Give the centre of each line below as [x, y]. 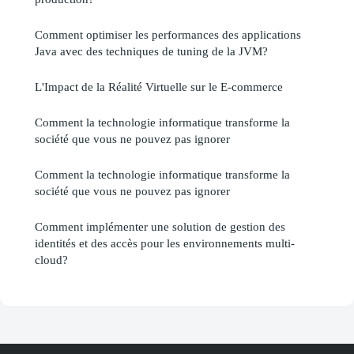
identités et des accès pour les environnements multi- [165, 243]
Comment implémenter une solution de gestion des [160, 226]
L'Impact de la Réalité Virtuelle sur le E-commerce [159, 86]
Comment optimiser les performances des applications [168, 34]
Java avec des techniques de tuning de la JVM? [151, 51]
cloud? [51, 259]
